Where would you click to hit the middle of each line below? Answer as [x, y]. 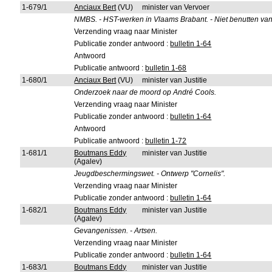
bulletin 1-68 [166, 68]
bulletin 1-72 [166, 141]
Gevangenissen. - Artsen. [116, 231]
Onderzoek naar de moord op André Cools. [145, 92]
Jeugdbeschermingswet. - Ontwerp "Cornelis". [150, 174]
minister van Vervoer [176, 7]
